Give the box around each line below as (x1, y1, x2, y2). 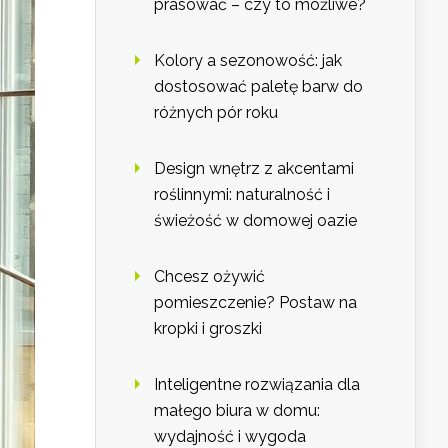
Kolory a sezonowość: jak (154, 51, 342, 71)
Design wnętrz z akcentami (154, 159, 354, 179)
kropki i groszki (154, 319, 262, 339)
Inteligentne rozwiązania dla (154, 375, 360, 395)
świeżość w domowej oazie (154, 211, 357, 231)
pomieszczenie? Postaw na (154, 293, 357, 313)
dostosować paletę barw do (154, 77, 363, 97)
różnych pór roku (154, 103, 278, 123)
